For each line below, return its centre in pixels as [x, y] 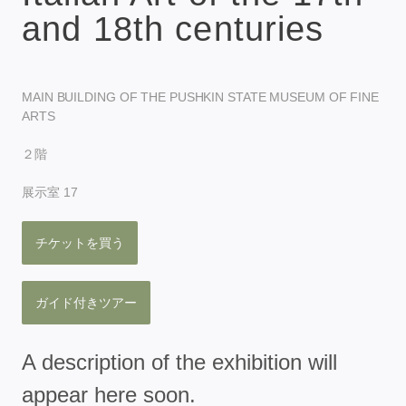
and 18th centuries [173, 29]
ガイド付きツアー [86, 302]
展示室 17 [50, 192]
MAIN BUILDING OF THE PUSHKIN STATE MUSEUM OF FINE [201, 97]
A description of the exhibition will [179, 362]
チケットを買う [80, 242]
